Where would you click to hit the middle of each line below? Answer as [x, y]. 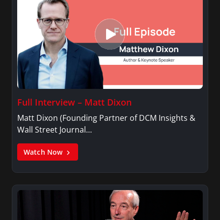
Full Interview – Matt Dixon [74, 102]
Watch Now [44, 152]
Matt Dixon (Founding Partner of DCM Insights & [106, 118]
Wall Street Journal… [55, 130]
